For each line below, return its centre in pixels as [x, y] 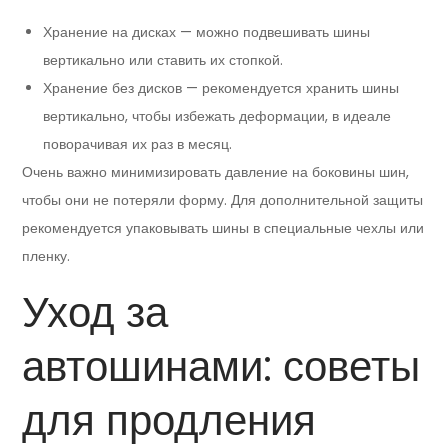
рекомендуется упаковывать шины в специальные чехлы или [223, 228]
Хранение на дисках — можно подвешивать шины [207, 32]
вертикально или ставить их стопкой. [163, 60]
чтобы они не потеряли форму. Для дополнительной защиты [223, 200]
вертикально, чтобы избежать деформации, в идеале [217, 116]
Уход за [95, 313]
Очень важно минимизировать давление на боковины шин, [216, 172]
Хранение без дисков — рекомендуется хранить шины [221, 88]
